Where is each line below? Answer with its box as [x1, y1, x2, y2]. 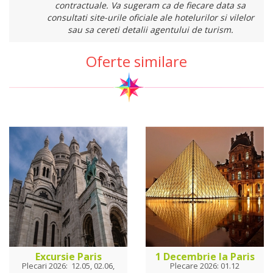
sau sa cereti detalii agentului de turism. [67, 24, 233, 36]
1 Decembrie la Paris [155, 250, 255, 264]
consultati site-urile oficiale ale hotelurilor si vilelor [46, 12, 254, 24]
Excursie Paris [35, 250, 102, 264]
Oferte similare [86, 51, 187, 72]
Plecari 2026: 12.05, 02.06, [22, 260, 115, 272]
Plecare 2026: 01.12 [170, 260, 239, 272]
